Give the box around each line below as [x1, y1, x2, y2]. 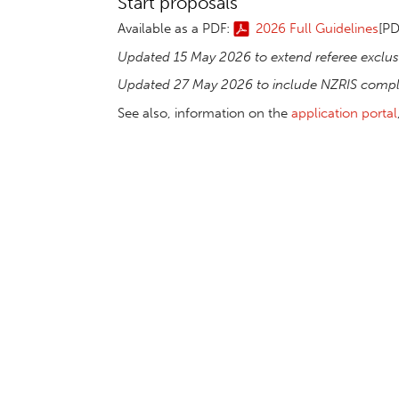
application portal [291, 105, 397, 122]
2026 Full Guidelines [256, 20, 379, 37]
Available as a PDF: [118, 20, 233, 37]
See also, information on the [118, 105, 291, 122]
